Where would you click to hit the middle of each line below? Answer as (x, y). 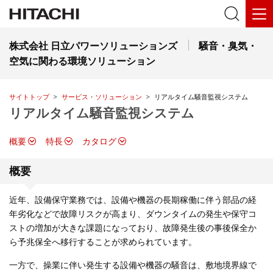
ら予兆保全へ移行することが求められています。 (103, 242)
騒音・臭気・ (228, 46)
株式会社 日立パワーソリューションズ (93, 46)
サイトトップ (29, 97)
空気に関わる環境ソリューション (82, 61)
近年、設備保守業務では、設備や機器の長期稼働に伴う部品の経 (133, 200)
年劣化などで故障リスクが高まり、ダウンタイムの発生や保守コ (133, 214)
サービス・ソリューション (102, 97)
